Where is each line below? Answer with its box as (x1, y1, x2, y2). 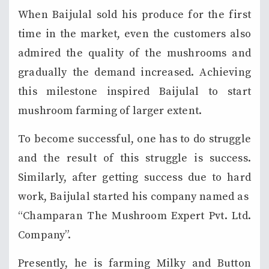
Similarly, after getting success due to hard (18, 170, 251, 184)
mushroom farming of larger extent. (18, 103, 202, 118)
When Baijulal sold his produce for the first (18, 7, 251, 22)
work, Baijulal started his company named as (18, 189, 251, 204)
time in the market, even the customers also (18, 26, 251, 41)
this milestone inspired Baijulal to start (18, 84, 251, 98)
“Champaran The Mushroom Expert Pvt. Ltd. (18, 208, 251, 223)
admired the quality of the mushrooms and (18, 46, 251, 60)
